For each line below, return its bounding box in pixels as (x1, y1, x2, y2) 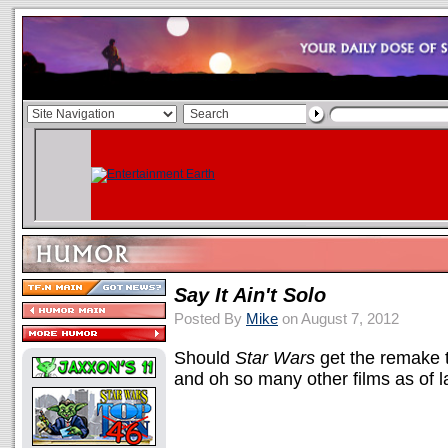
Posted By (174, 310, 246, 327)
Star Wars (230, 348, 315, 368)
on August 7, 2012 (278, 310, 399, 327)
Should (174, 348, 230, 368)
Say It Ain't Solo (174, 284, 326, 306)
